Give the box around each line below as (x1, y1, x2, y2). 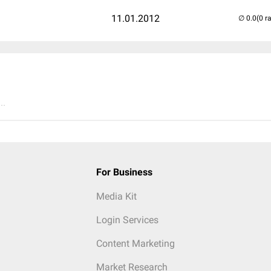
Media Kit (96, 191, 137, 202)
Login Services (96, 214, 158, 226)
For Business (96, 166, 152, 178)
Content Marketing (96, 238, 175, 249)
